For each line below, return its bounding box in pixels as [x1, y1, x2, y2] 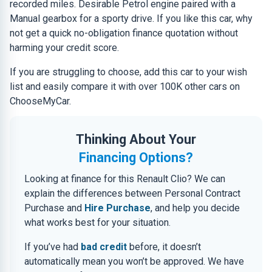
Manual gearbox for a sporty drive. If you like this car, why [10, 13, 253, 24]
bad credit [81, 241, 127, 253]
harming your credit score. [10, 42, 119, 53]
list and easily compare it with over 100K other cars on [10, 81, 240, 92]
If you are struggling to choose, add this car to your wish [10, 66, 247, 78]
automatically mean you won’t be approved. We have [24, 256, 244, 267]
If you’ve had [24, 241, 81, 253]
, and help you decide [151, 202, 240, 214]
